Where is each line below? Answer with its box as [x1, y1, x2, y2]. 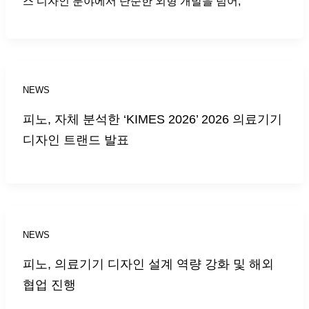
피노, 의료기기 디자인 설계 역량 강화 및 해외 [22, 256, 274, 271]
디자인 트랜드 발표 [22, 132, 129, 147]
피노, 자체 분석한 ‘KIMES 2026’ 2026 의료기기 [22, 111, 282, 126]
